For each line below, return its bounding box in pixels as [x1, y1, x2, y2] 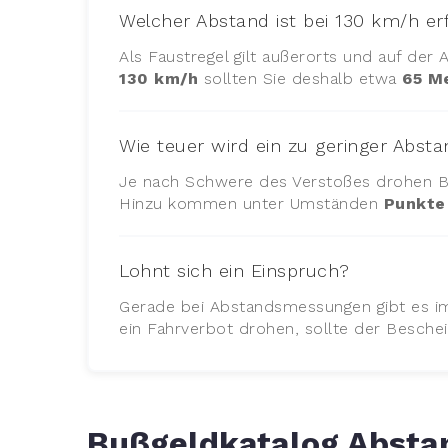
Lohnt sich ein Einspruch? [119, 259, 350, 281]
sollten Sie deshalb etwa [198, 68, 403, 88]
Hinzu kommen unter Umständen [119, 193, 384, 213]
